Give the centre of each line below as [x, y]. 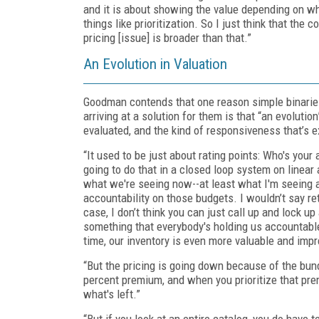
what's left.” [112, 294]
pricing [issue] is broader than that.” [167, 37]
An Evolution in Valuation [155, 64]
